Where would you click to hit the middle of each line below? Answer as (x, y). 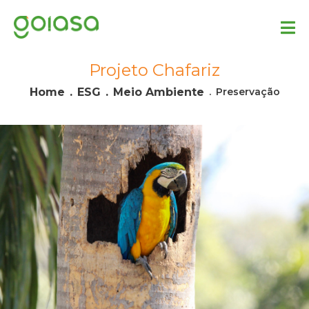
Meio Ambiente (158, 92)
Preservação (248, 91)
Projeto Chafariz (154, 70)
